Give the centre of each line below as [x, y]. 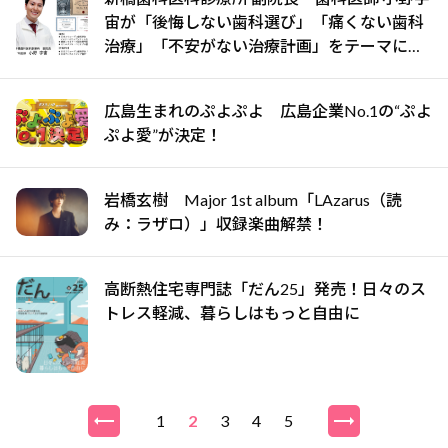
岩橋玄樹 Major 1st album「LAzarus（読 [253, 199]
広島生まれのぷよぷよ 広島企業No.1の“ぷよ [268, 110]
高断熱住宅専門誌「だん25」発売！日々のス [265, 288]
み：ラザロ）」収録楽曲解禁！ [216, 223]
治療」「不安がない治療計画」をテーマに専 [264, 45]
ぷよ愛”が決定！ [163, 134]
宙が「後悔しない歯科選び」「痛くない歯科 [264, 21]
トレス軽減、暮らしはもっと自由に [232, 312]
